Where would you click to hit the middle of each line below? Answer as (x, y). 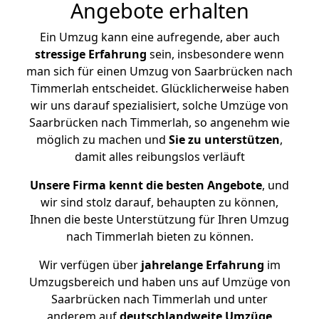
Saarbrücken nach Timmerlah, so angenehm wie (159, 122)
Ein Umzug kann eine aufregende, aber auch (159, 37)
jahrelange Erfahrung (201, 265)
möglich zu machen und (103, 140)
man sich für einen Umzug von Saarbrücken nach (159, 71)
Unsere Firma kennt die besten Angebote (146, 185)
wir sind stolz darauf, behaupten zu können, (159, 202)
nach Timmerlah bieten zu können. (159, 236)
